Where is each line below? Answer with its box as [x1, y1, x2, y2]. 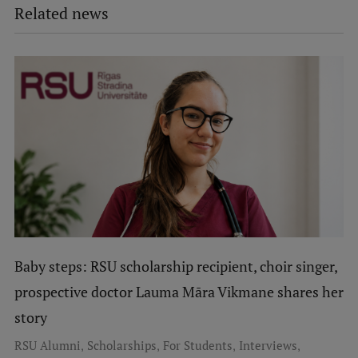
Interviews [238, 337, 297, 353]
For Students [162, 337, 233, 353]
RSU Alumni [14, 337, 81, 353]
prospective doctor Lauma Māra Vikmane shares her [14, 282, 344, 301]
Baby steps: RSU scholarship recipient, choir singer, [14, 257, 337, 276]
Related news [14, 3, 109, 24]
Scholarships [86, 337, 157, 353]
